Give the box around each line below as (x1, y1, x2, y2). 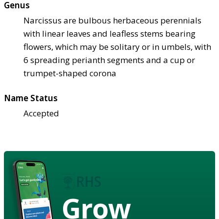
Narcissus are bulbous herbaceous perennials (23, 14, 201, 26)
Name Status (4, 92, 58, 104)
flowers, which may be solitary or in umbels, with (23, 41, 211, 52)
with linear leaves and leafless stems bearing (23, 27, 196, 39)
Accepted (23, 107, 59, 119)
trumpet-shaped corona (23, 67, 116, 79)
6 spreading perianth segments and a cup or (23, 54, 195, 66)
